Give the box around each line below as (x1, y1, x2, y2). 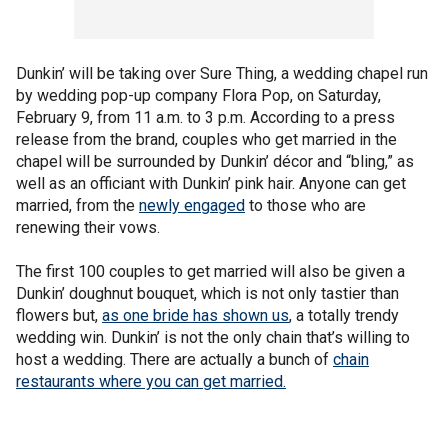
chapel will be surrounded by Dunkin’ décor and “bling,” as (16, 151, 414, 171)
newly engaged (139, 195, 245, 215)
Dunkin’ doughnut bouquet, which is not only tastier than (16, 283, 399, 303)
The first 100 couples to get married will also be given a (16, 261, 405, 281)
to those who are (245, 195, 366, 215)
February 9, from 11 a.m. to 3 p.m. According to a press (16, 107, 395, 127)
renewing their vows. (16, 217, 160, 237)
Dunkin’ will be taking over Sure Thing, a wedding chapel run (16, 63, 428, 83)
